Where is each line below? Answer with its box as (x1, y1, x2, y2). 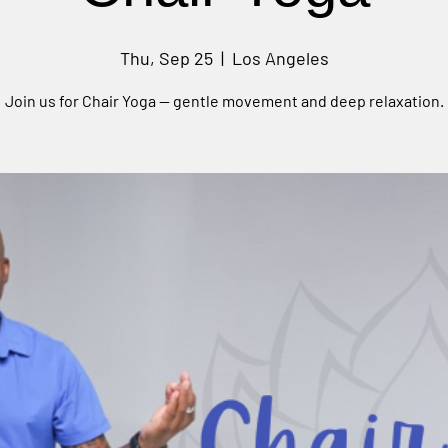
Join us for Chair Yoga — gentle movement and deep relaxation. (4, 91, 444, 110)
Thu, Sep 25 (119, 47, 213, 69)
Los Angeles (231, 47, 329, 69)
